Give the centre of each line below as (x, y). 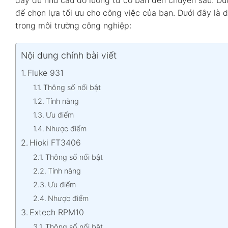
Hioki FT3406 (55, 142)
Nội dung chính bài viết (69, 55)
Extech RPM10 (57, 212)
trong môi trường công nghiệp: (73, 26)
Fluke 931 (46, 73)
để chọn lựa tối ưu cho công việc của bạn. (96, 13)
